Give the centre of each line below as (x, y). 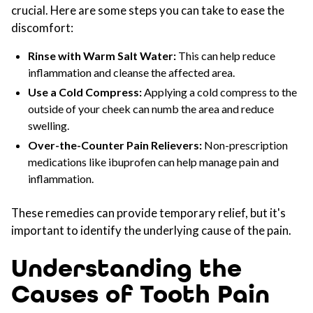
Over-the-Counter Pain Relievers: (115, 145)
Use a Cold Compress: (85, 92)
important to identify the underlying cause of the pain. (151, 230)
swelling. (49, 125)
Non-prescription (245, 145)
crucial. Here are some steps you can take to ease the (148, 10)
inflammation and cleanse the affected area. (131, 72)
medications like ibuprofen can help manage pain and (153, 162)
